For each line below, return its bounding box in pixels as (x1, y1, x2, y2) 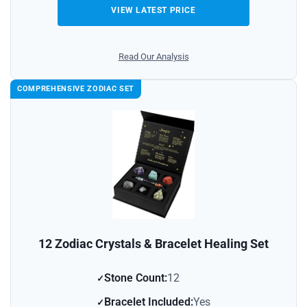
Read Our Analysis (118, 51, 189, 62)
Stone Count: (104, 271, 167, 285)
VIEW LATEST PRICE (111, 5, 196, 16)
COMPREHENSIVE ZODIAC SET (17, 84, 134, 94)
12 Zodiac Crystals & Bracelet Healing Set (38, 236, 269, 251)
